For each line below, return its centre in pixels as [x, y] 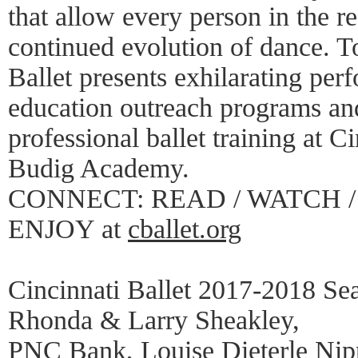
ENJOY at [68, 229]
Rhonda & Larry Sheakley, [154, 320]
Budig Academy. [99, 168]
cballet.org [185, 229]
